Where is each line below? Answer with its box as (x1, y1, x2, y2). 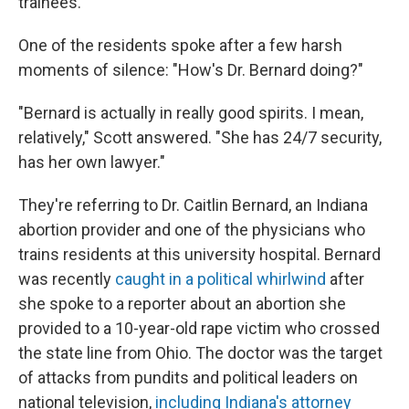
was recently (18, 269, 115, 288)
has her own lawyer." (18, 152, 165, 172)
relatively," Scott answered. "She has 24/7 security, (18, 128, 382, 147)
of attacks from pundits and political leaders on (18, 368, 358, 387)
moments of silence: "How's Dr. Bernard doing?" (18, 60, 363, 79)
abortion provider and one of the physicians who (18, 220, 365, 239)
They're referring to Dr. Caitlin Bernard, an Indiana (18, 195, 368, 215)
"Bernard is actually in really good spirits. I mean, (18, 103, 363, 122)
